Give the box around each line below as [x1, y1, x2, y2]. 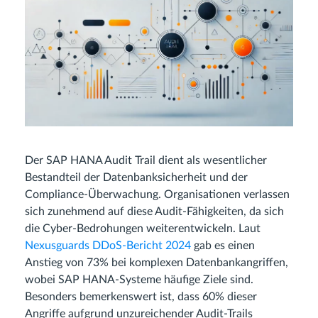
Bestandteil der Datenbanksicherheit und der [25, 172, 248, 184]
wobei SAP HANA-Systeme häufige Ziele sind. [25, 274, 253, 286]
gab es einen [191, 240, 255, 252]
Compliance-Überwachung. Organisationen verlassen [25, 189, 290, 201]
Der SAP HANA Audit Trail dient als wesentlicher [25, 155, 267, 167]
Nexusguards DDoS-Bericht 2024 [25, 240, 191, 252]
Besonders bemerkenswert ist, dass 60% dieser [25, 291, 257, 303]
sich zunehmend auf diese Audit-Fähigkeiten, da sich [25, 206, 284, 218]
